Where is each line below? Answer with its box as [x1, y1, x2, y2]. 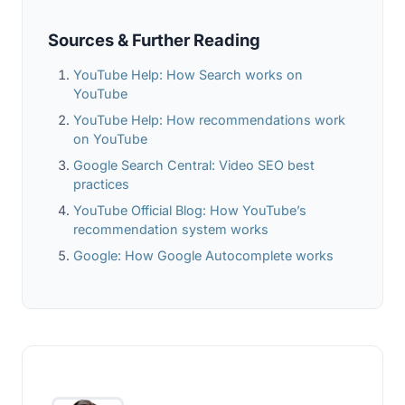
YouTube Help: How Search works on [73, 66, 303, 82]
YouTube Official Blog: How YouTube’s [73, 202, 306, 218]
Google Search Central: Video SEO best [73, 156, 315, 173]
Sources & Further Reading [48, 29, 260, 50]
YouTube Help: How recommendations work [73, 111, 345, 127]
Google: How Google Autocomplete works [73, 247, 334, 263]
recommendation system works [73, 221, 268, 237]
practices [73, 175, 129, 192]
